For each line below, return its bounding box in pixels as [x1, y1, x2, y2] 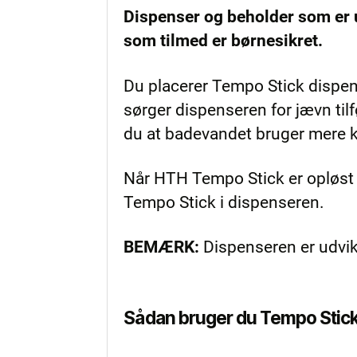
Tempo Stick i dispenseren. [124, 192, 325, 212]
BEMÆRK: [124, 237, 204, 257]
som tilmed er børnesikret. [124, 31, 324, 51]
